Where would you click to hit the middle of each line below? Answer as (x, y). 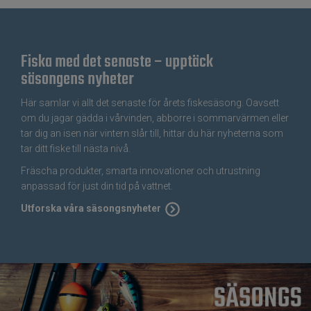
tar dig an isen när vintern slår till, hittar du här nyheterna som (152, 133)
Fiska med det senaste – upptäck (117, 62)
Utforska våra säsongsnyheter (91, 208)
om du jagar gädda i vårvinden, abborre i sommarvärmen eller (155, 118)
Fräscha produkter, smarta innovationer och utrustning (141, 170)
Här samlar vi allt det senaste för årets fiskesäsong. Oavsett (150, 102)
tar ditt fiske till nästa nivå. (76, 148)
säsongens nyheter (77, 79)
